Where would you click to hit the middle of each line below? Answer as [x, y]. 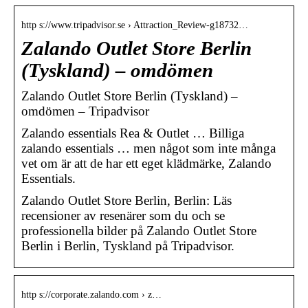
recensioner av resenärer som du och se [123, 215]
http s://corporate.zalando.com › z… [91, 294]
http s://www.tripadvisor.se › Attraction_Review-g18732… [135, 25]
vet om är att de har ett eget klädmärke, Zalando [146, 163]
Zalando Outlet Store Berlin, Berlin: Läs [126, 200]
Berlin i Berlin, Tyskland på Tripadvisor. [128, 245]
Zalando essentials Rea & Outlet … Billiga [133, 133]
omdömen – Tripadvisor [85, 111]
